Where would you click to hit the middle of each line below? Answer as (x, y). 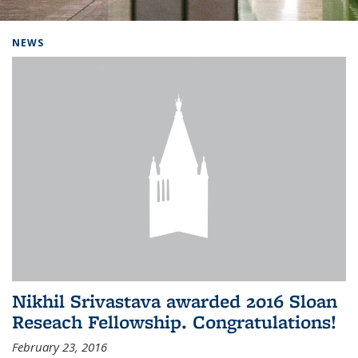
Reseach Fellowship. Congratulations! (174, 321)
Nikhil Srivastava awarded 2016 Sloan (175, 300)
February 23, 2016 (60, 346)
